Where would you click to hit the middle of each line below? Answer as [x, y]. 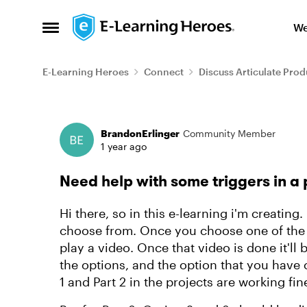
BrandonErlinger [140, 133]
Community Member [229, 133]
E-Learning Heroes [86, 72]
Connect [164, 72]
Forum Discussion [133, 119]
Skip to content [126, 24]
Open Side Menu [90, 32]
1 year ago [124, 146]
